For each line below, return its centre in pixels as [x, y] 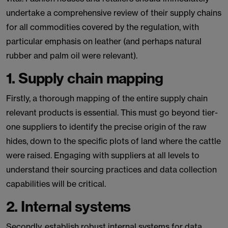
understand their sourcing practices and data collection [111, 169]
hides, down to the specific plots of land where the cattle [113, 141]
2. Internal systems [68, 206]
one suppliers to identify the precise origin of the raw [106, 127]
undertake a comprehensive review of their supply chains [114, 13]
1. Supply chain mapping [85, 78]
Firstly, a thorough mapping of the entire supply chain [107, 98]
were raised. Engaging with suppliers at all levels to [103, 155]
